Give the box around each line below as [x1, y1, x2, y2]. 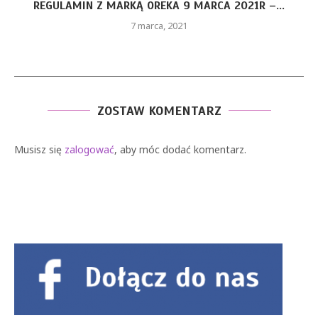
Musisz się [14, 151, 65, 165]
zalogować [65, 151, 114, 165]
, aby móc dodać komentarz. [114, 151, 246, 165]
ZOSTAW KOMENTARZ [97, 111, 221, 128]
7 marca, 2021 [84, 19, 141, 32]
